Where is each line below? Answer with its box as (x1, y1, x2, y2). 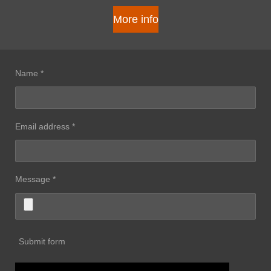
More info (113, 13, 158, 25)
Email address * (15, 121, 75, 131)
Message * (15, 174, 56, 184)
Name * (15, 68, 44, 78)
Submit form (19, 236, 65, 246)
